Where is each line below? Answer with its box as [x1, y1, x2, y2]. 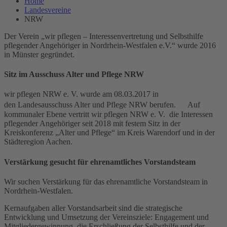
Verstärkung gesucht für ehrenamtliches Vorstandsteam [4, 157, 198, 166]
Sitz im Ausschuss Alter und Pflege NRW [4, 70, 144, 79]
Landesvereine [24, 5, 71, 14]
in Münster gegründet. [4, 50, 74, 59]
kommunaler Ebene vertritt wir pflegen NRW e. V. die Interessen [4, 110, 213, 119]
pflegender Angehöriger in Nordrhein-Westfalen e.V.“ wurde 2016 [4, 41, 216, 50]
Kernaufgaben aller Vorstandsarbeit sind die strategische [4, 203, 182, 212]
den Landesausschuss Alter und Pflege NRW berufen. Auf [4, 100, 200, 109]
